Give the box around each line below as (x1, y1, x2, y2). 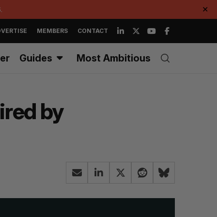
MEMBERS (37, 27, 68, 34)
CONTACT (77, 27, 108, 34)
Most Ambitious (77, 52, 151, 64)
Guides (19, 52, 52, 64)
